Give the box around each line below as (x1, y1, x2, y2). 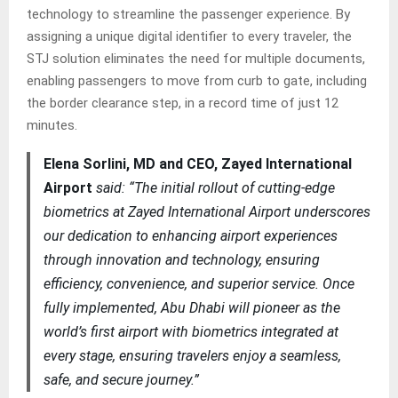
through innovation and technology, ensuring (43, 251, 320, 269)
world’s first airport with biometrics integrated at (43, 323, 338, 341)
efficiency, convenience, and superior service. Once (43, 275, 354, 293)
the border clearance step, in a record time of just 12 (27, 95, 338, 112)
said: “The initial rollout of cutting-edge (95, 179, 335, 197)
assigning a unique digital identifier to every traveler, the (27, 28, 352, 45)
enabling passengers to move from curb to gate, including (27, 73, 367, 90)
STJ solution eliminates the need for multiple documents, (27, 51, 365, 68)
